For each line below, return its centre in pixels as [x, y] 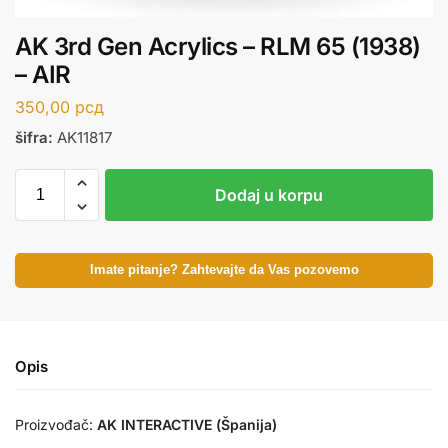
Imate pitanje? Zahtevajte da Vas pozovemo [224, 269]
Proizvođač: [56, 424]
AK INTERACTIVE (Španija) [187, 424]
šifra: [34, 138]
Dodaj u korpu [269, 194]
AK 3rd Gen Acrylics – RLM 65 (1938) [218, 47]
